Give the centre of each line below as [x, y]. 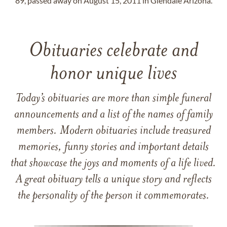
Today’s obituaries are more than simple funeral [113, 99]
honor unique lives [113, 74]
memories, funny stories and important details [113, 147]
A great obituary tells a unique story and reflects [113, 180]
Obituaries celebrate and [113, 51]
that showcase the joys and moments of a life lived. [113, 164]
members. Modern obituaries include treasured [113, 131]
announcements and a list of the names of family [113, 115]
